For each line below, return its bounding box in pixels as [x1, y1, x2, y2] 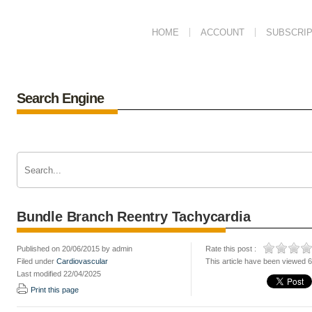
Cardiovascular [56, 257, 108, 265]
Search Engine [17, 91, 104, 106]
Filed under [17, 257, 56, 265]
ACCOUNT [201, 27, 244, 38]
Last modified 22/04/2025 [17, 270, 101, 278]
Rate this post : [205, 244, 256, 253]
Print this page [31, 286, 79, 294]
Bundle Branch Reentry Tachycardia [17, 209, 251, 224]
